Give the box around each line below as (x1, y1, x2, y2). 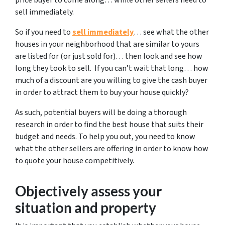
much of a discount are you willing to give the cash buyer (15, 74, 207, 86)
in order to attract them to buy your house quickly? (15, 86, 189, 98)
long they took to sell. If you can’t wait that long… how (15, 62, 208, 74)
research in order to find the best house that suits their (15, 119, 203, 130)
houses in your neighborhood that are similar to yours (15, 38, 199, 50)
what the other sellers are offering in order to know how (15, 143, 208, 154)
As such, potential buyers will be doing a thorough (15, 106, 187, 118)
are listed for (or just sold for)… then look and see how (15, 50, 202, 62)
